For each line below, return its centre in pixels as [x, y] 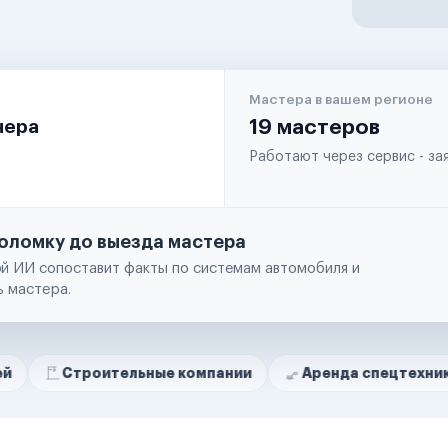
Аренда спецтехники [292, 373]
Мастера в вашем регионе [341, 99]
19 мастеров [314, 127]
